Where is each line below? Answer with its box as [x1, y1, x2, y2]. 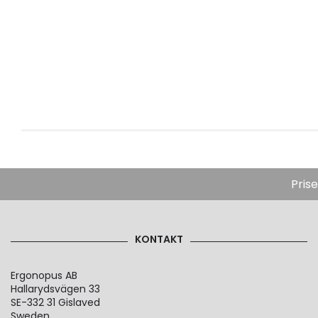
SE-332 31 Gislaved [11, 295, 100, 309]
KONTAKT [135, 232, 183, 246]
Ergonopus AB [11, 268, 77, 283]
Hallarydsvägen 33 [11, 282, 100, 296]
